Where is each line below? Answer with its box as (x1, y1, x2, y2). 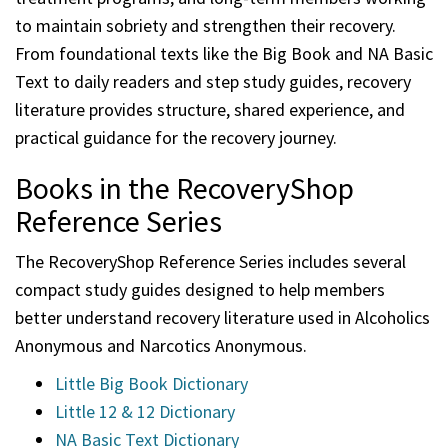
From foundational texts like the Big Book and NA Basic (15, 42, 433, 66)
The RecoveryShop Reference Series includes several (15, 250, 406, 274)
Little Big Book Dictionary (55, 372, 248, 396)
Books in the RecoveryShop (15, 169, 354, 208)
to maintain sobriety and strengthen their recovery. (15, 14, 396, 38)
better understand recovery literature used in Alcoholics (15, 306, 430, 330)
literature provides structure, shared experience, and (15, 98, 405, 122)
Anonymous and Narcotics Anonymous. (15, 334, 307, 358)
